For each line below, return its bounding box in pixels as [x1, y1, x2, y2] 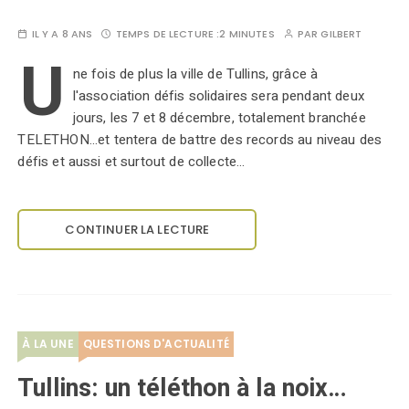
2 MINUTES [219, 26, 275, 41]
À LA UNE [22, 336, 74, 351]
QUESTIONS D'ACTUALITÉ [82, 336, 229, 351]
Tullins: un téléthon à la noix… [17, 371, 348, 406]
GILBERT [320, 26, 362, 41]
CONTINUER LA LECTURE [65, 221, 210, 238]
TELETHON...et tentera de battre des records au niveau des [17, 130, 383, 150]
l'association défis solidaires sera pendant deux [72, 86, 364, 106]
